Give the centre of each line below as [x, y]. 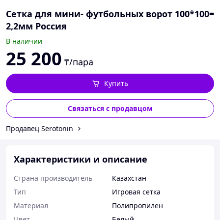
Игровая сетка [136, 192]
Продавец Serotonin [40, 128]
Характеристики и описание [81, 159]
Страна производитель [53, 178]
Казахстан [129, 178]
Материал [31, 206]
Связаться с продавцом [110, 108]
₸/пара [79, 62]
